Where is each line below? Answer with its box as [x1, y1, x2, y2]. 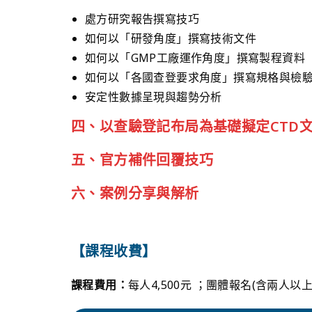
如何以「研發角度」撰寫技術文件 [85, 30, 256, 46]
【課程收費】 [71, 241, 157, 260]
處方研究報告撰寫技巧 [85, 10, 199, 26]
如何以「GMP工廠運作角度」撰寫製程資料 [85, 49, 305, 65]
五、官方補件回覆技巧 [71, 150, 213, 169]
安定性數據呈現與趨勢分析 [85, 88, 222, 104]
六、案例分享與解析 [71, 183, 199, 203]
